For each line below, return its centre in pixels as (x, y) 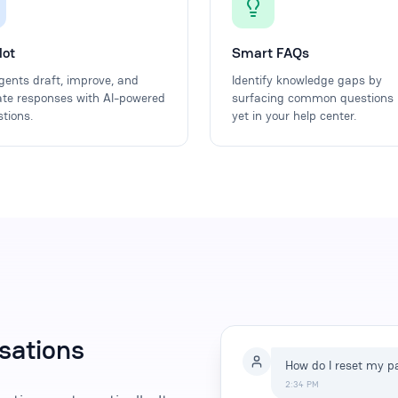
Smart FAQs (271, 52)
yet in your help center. (294, 115)
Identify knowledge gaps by (307, 80)
